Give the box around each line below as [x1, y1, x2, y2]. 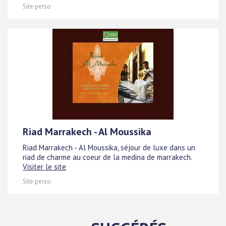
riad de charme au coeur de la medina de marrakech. [23, 152, 192, 162]
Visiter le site [23, 162, 66, 172]
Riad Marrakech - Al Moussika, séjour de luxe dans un [23, 143, 195, 153]
